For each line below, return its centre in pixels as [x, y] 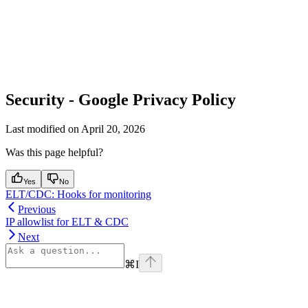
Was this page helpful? [54, 153]
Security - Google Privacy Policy [121, 100]
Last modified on [42, 129]
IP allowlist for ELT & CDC [67, 222]
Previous [37, 210]
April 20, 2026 [113, 129]
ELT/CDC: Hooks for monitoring [78, 195]
